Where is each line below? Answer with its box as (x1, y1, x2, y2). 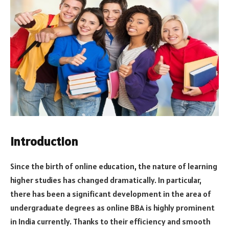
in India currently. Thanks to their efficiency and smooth (10, 216, 211, 226)
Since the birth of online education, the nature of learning (10, 161, 217, 171)
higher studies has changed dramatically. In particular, (10, 174, 201, 185)
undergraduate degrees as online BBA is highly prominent (10, 202, 215, 213)
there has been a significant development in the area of (10, 188, 211, 199)
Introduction (10, 133, 78, 149)
